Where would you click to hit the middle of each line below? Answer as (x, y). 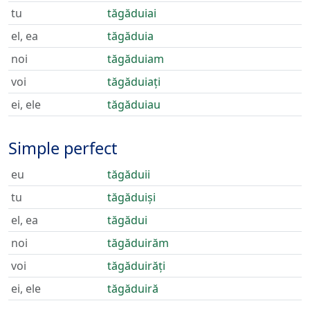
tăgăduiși (131, 197)
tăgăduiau (134, 104)
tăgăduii (129, 174)
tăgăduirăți (136, 266)
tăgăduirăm (138, 243)
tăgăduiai (132, 13)
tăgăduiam (136, 59)
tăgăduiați (134, 82)
